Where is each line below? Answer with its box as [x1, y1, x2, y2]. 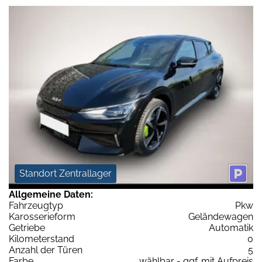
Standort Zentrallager [19, 168, 112, 180]
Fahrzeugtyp [9, 200, 63, 212]
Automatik [209, 222, 253, 234]
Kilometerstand [9, 233, 74, 245]
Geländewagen [188, 211, 253, 223]
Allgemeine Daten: [9, 189, 93, 201]
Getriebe [9, 222, 45, 234]
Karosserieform [9, 211, 75, 223]
